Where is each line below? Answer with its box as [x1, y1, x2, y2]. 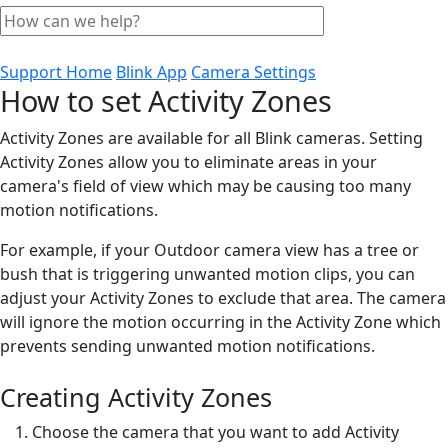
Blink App [116, 60, 187, 83]
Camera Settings [191, 60, 316, 83]
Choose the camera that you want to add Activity [32, 420, 399, 443]
